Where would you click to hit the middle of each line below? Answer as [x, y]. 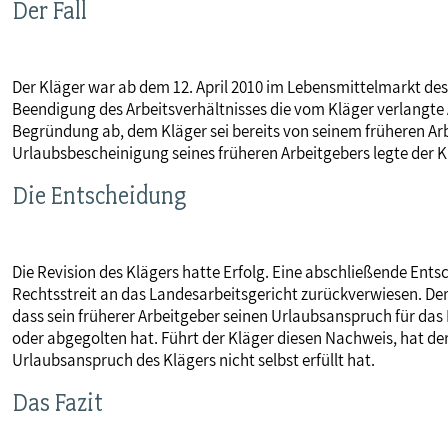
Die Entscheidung [99, 196]
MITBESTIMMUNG [99, 36]
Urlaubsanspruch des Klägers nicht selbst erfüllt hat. [193, 360]
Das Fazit [57, 403]
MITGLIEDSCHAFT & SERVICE [141, 102]
